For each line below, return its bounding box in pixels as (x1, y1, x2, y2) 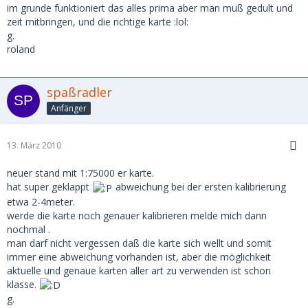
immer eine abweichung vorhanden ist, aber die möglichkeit (7, 250, 271, 263)
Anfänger (51, 102, 87, 114)
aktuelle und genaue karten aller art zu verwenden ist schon (7, 263, 271, 277)
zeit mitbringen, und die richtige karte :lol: (7, 15, 188, 29)
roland (7, 43, 35, 56)
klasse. (7, 277, 39, 291)
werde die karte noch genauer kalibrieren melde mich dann (7, 208, 267, 222)
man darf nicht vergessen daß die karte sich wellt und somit (7, 236, 272, 250)
